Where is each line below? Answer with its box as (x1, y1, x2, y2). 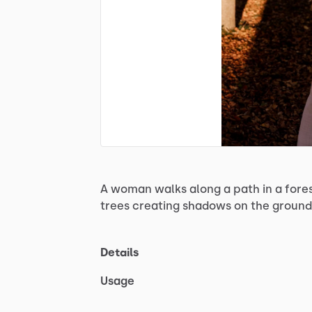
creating (132, 198, 180, 212)
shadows (182, 198, 231, 212)
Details (100, 245, 139, 259)
